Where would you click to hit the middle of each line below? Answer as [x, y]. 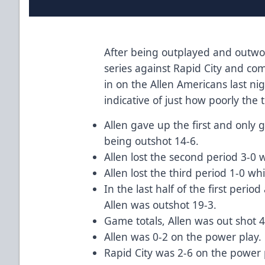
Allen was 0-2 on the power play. [183, 236]
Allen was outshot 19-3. [161, 204]
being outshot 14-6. [152, 140]
